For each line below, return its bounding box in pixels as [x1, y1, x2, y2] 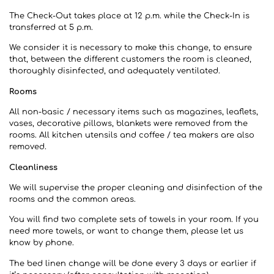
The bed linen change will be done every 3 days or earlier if [9, 259, 256, 268]
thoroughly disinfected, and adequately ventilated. [9, 67, 220, 76]
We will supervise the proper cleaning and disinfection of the [9, 183, 262, 192]
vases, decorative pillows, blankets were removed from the [9, 119, 248, 128]
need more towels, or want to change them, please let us [9, 227, 243, 236]
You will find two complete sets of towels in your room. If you [9, 215, 259, 224]
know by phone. [9, 239, 74, 248]
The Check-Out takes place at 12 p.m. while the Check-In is [9, 12, 250, 21]
